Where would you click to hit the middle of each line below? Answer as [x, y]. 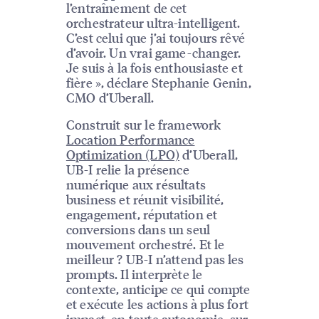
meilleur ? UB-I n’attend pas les [155, 259]
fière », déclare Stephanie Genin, [158, 83]
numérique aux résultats [136, 184]
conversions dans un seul [138, 229]
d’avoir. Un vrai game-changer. [153, 53]
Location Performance [130, 140]
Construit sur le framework [143, 125]
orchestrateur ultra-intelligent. [153, 23]
